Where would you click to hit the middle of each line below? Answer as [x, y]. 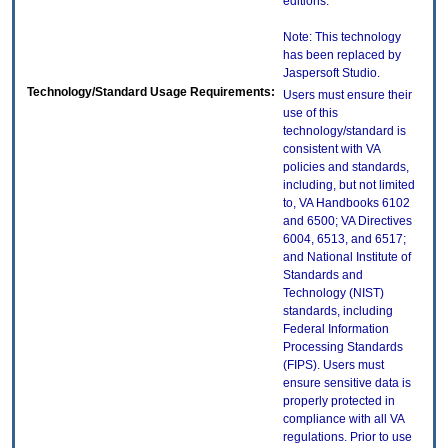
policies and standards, [346, 167]
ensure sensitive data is [347, 383]
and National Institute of [347, 257]
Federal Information [336, 329]
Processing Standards [343, 347]
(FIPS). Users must [333, 365]
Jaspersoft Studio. [331, 73]
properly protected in [339, 401]
